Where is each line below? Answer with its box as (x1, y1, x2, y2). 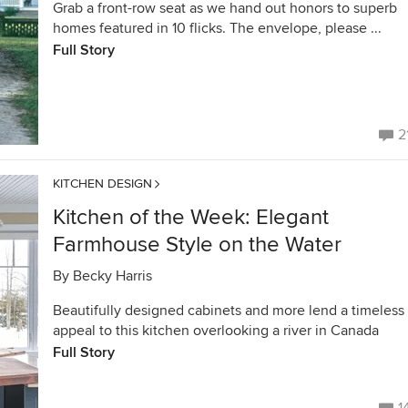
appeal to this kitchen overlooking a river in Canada (53, 321, 379, 340)
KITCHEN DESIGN (53, 176, 152, 191)
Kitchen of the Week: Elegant (53, 204, 329, 230)
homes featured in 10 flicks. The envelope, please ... (53, 19, 382, 37)
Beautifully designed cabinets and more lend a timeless (53, 301, 404, 320)
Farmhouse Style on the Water (53, 231, 342, 258)
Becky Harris (73, 267, 152, 285)
